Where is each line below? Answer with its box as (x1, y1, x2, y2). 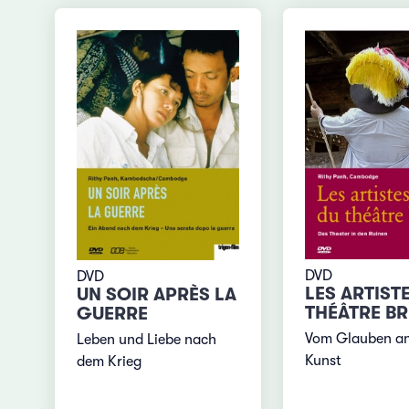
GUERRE (77, 303, 149, 325)
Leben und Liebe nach (77, 330, 217, 348)
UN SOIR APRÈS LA (77, 284, 237, 306)
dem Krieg (77, 352, 142, 370)
